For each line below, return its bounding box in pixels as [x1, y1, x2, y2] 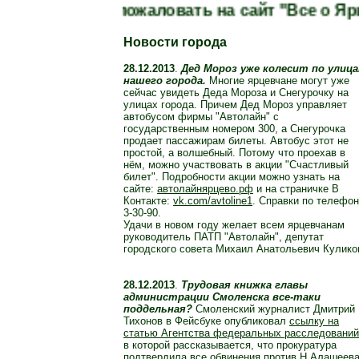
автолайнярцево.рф [157, 183, 253, 196]
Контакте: [123, 195, 173, 208]
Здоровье [24, 204, 71, 216]
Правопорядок [24, 103, 93, 115]
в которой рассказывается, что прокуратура [123, 339, 337, 352]
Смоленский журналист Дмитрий [192, 303, 355, 316]
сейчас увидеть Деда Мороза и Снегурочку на [123, 87, 349, 99]
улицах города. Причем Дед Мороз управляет [123, 99, 347, 111]
